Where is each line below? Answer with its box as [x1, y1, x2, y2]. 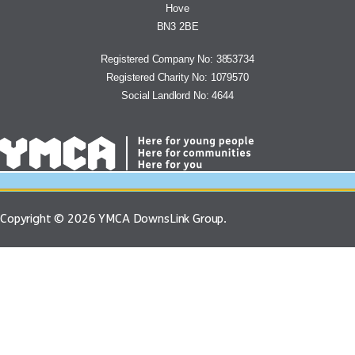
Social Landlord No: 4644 [121, 90, 234, 102]
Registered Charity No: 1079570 [106, 71, 249, 84]
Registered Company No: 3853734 [101, 53, 254, 66]
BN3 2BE [156, 21, 199, 33]
